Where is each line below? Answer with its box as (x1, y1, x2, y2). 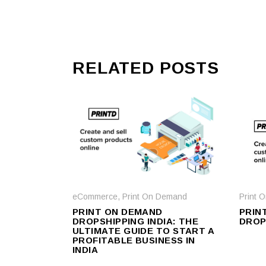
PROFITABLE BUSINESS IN (72, 235, 195, 246)
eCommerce (72, 192, 118, 202)
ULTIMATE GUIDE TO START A (72, 226, 214, 236)
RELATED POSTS (72, 59, 219, 78)
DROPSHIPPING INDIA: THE (72, 216, 199, 227)
